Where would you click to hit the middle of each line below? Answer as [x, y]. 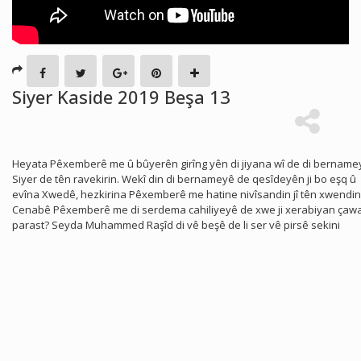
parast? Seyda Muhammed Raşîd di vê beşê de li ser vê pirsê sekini [176, 224]
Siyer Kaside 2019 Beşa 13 [121, 96]
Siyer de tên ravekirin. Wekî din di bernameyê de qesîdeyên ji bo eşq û [184, 178]
